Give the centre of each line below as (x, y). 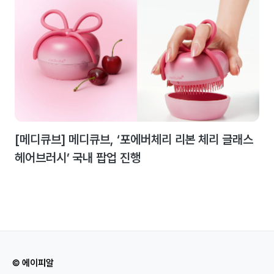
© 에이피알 (33, 263)
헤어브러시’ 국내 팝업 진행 (78, 157)
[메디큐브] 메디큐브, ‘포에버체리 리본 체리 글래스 (134, 139)
